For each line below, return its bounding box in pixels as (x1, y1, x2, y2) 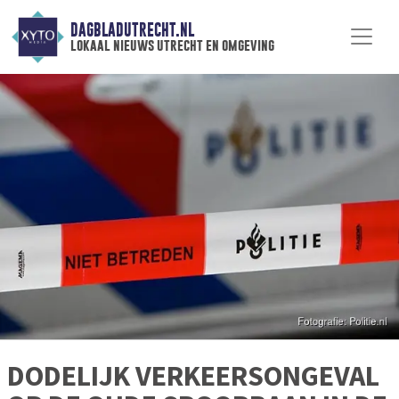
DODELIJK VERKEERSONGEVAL (7, 358, 379, 395)
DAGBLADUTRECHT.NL (69, 20, 194, 40)
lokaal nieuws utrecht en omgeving (69, 37, 274, 54)
